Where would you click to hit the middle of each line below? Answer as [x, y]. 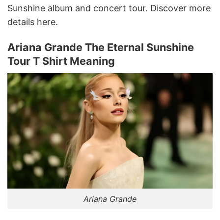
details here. [33, 22]
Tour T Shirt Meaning [61, 61]
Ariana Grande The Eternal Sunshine [101, 47]
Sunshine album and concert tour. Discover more [109, 8]
